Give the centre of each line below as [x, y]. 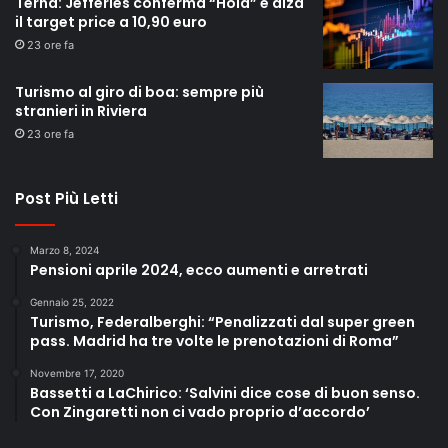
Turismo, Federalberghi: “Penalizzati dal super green [222, 321]
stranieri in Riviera [81, 110]
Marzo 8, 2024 [64, 249]
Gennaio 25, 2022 [72, 301]
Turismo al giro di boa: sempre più [139, 91]
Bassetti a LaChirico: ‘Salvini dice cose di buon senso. [225, 392]
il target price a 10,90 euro [111, 21]
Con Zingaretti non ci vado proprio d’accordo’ [200, 411]
